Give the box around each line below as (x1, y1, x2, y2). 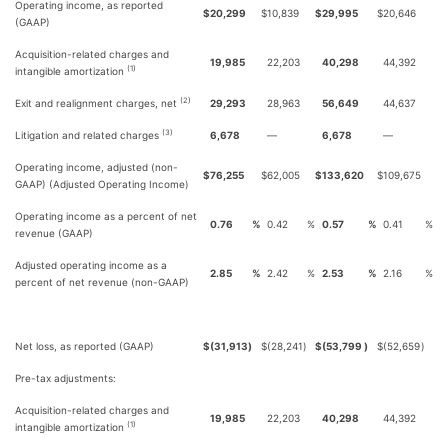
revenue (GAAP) (15, 227, 93, 239)
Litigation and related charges (15, 129, 162, 141)
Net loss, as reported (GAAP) (15, 340, 154, 352)
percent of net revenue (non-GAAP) (15, 276, 189, 288)
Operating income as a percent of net (15, 210, 197, 222)
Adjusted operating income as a (15, 259, 167, 271)
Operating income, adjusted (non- (15, 161, 178, 173)
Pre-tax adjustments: (15, 372, 116, 384)
